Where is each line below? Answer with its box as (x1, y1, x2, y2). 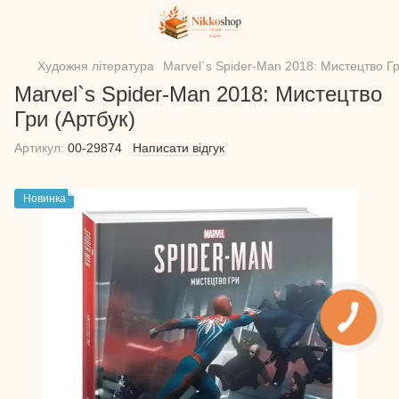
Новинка (23, 192, 66, 205)
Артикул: (14, 141, 64, 155)
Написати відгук (133, 141, 224, 155)
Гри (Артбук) (14, 107, 135, 131)
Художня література (37, 59, 154, 73)
